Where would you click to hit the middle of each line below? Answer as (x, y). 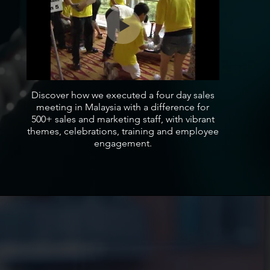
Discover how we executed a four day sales (123, 95)
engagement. (123, 143)
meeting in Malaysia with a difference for (123, 107)
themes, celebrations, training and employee (123, 131)
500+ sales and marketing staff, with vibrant (123, 119)
